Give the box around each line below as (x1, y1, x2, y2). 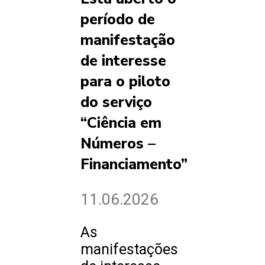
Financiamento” (80, 154, 188, 175)
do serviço (80, 92, 152, 113)
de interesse (80, 51, 166, 72)
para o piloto (80, 72, 170, 92)
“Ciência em (80, 113, 161, 134)
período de (80, 9, 155, 30)
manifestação (80, 30, 175, 51)
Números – (80, 134, 156, 154)
